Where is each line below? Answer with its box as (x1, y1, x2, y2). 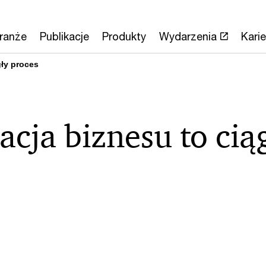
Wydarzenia (159, 30, 217, 43)
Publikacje (39, 30, 89, 43)
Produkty (102, 30, 146, 43)
